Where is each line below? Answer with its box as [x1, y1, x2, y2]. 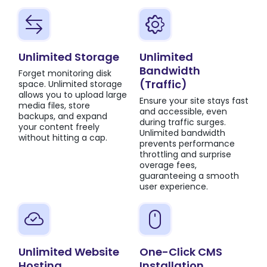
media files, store [18, 99, 90, 111]
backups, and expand [18, 110, 107, 122]
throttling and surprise [139, 148, 231, 160]
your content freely [18, 120, 100, 133]
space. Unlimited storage [18, 77, 122, 90]
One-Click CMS [139, 244, 222, 259]
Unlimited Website [18, 244, 119, 259]
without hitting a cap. [18, 131, 107, 144]
